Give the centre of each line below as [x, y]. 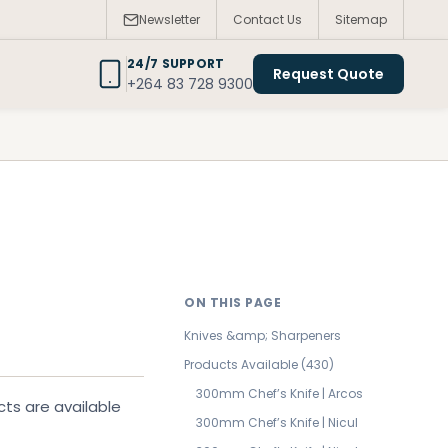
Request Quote [328, 74]
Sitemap [361, 19]
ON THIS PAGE [232, 302]
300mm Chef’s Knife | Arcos [279, 393]
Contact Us [267, 19]
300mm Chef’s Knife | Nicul [277, 422]
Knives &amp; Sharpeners [262, 335]
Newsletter [169, 19]
